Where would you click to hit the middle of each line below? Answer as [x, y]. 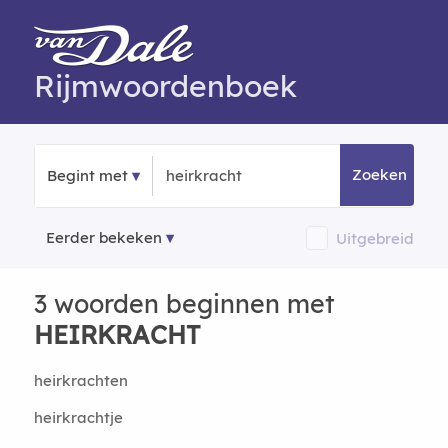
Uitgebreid [375, 238]
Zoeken [380, 174]
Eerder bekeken [103, 237]
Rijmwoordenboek [165, 86]
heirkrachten [80, 380]
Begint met [87, 175]
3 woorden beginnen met [184, 303]
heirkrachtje [78, 417]
